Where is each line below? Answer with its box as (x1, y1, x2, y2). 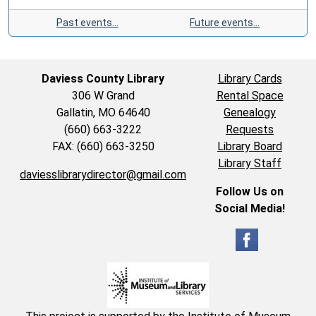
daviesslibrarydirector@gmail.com (20, 167, 186, 181)
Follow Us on (216, 184, 284, 198)
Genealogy (224, 105, 276, 119)
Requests (226, 122, 274, 136)
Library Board (217, 139, 282, 153)
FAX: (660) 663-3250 (51, 139, 154, 153)
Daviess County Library (42, 71, 164, 85)
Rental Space (216, 88, 284, 102)
